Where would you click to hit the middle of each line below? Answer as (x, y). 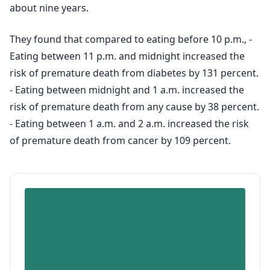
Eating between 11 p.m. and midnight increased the (127, 56)
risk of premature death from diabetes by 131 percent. (134, 73)
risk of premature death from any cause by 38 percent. (134, 107)
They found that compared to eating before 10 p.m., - (131, 39)
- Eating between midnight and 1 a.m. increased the (127, 90)
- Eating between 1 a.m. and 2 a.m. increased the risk (129, 124)
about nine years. (49, 8)
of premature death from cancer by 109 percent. (120, 140)
